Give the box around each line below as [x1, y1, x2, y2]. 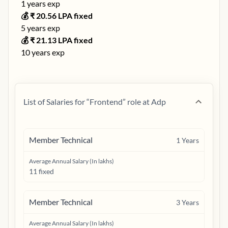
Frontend [90, 97, 123, 106]
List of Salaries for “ [23, 97, 90, 106]
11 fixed [29, 167, 54, 176]
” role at [123, 97, 150, 106]
